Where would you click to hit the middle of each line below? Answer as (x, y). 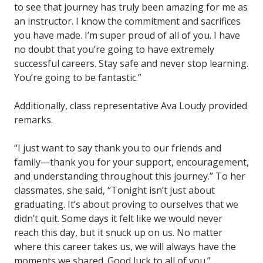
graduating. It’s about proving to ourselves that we (126, 205)
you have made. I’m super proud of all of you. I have (127, 36)
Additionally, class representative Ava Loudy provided (131, 106)
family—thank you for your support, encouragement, (131, 162)
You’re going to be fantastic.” (78, 78)
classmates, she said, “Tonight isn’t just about (114, 190)
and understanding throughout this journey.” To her (130, 176)
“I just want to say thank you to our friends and (118, 148)
